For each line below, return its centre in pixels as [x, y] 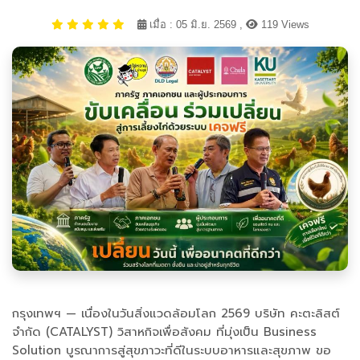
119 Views [283, 24]
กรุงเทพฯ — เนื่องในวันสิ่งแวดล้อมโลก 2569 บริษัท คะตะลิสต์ [176, 313]
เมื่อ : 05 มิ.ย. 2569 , [196, 24]
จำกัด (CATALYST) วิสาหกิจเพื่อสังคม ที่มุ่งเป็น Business [164, 331]
